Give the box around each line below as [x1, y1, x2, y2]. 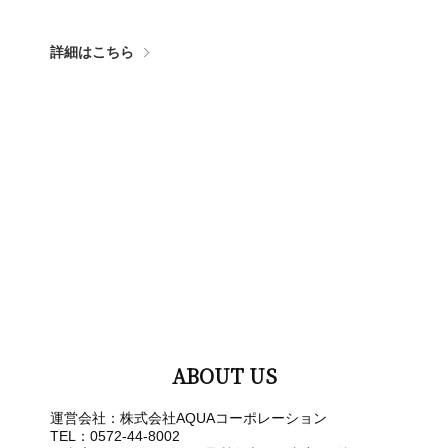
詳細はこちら [50, 43, 134, 60]
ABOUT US [171, 360, 277, 390]
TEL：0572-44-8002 [50, 427, 180, 444]
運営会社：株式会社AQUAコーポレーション [50, 409, 327, 426]
